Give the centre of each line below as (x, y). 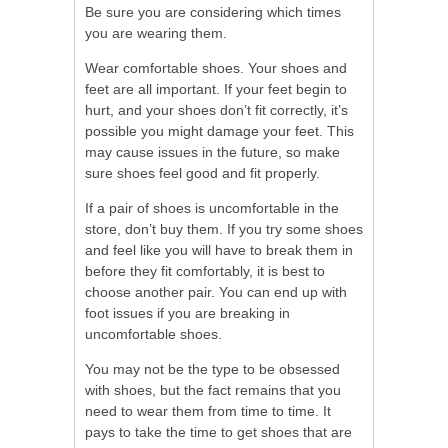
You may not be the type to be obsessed (212, 368)
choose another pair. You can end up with (216, 291)
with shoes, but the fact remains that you (213, 389)
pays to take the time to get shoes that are (218, 431)
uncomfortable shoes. (153, 333)
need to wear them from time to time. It (208, 410)
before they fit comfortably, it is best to (205, 270)
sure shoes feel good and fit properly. (202, 172)
